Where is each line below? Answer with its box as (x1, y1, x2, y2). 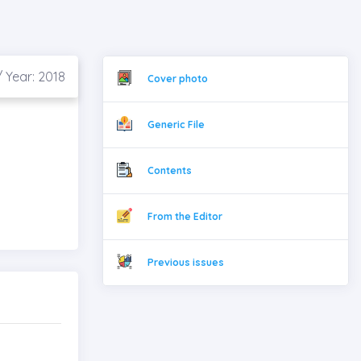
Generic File (147, 118, 205, 131)
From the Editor (147, 210, 222, 223)
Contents (147, 164, 192, 177)
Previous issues (147, 256, 224, 269)
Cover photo (147, 73, 208, 85)
